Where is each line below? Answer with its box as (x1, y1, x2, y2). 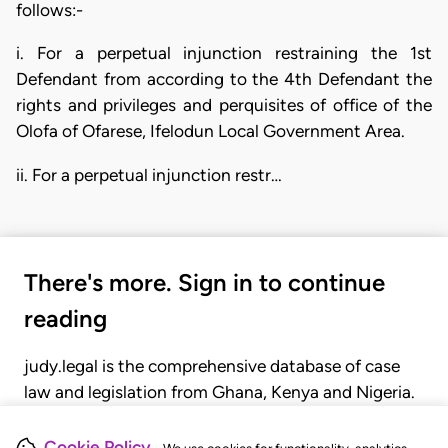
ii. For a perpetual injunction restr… (16, 164, 282, 185)
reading (24, 303, 107, 333)
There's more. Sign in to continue (24, 267, 385, 297)
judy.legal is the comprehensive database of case (24, 355, 400, 376)
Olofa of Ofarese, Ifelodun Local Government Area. (16, 121, 405, 142)
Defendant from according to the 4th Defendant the (16, 69, 432, 90)
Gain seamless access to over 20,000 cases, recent (24, 407, 416, 428)
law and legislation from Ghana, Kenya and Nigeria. (24, 381, 415, 402)
